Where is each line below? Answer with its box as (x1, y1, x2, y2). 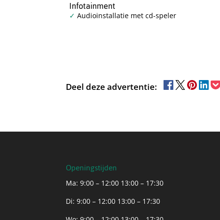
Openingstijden (66, 160, 117, 175)
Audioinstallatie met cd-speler (75, 10, 177, 20)
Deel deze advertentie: (66, 81, 158, 92)
